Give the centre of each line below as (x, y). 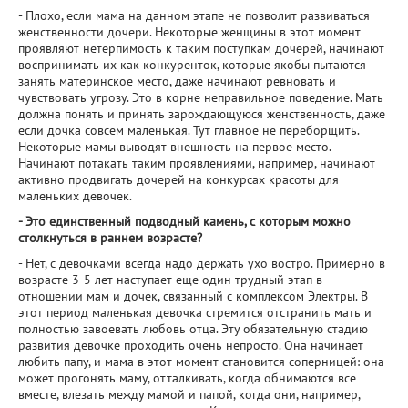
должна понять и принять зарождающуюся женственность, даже (202, 114)
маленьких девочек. (76, 196)
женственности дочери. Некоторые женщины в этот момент (189, 32)
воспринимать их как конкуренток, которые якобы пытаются (192, 65)
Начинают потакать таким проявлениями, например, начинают (197, 163)
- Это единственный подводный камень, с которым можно (184, 221)
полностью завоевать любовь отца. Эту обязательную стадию (193, 329)
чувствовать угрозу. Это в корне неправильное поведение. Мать (201, 97)
